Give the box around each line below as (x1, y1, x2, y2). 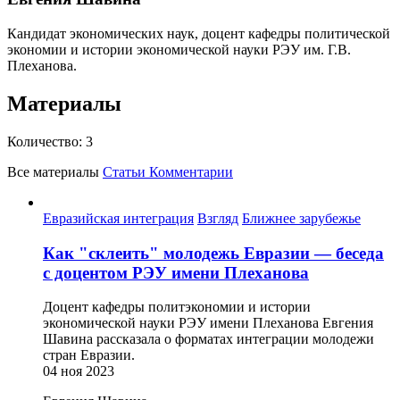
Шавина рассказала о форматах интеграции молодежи (43, 331, 374, 347)
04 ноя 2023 (43, 363, 114, 379)
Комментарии (149, 163, 233, 179)
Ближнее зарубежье (242, 210, 361, 226)
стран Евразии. (43, 347, 135, 363)
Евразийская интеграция (43, 210, 194, 226)
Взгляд (197, 210, 238, 226)
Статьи (103, 163, 149, 179)
